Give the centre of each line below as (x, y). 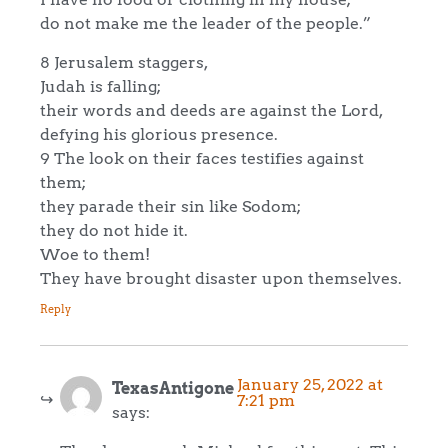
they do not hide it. (114, 229)
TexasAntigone (173, 388)
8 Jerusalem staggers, (124, 61)
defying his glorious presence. (159, 133)
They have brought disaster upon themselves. (221, 277)
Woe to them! (95, 253)
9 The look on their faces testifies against (202, 157)
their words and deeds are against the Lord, (211, 109)
